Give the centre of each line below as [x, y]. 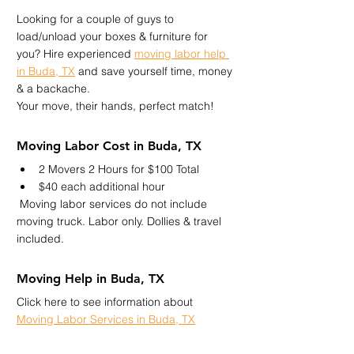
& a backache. [53, 88]
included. [40, 238]
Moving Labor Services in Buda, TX [106, 319]
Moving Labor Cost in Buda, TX [109, 145]
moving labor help [182, 53]
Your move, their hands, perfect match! [115, 105]
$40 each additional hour [102, 186]
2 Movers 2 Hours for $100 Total [119, 169]
